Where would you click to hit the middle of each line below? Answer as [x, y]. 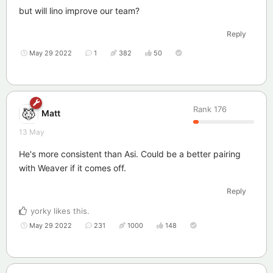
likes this [69, 211]
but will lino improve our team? [79, 11]
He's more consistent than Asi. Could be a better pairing [130, 154]
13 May [32, 132]
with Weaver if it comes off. [73, 168]
